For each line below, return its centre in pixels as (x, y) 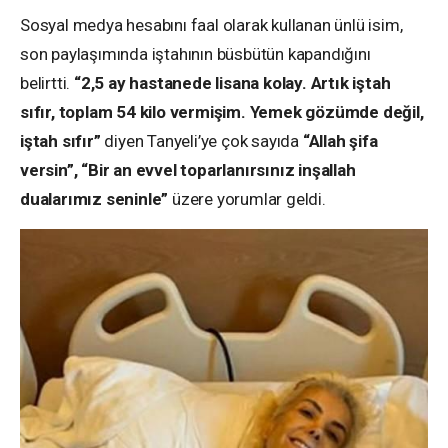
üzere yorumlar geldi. (247, 199)
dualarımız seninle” (94, 199)
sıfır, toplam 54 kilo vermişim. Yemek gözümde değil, (222, 112)
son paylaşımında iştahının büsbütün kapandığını (195, 54)
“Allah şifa (340, 141)
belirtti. (45, 83)
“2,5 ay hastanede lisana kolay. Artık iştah (230, 83)
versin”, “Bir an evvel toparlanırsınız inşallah (188, 170)
